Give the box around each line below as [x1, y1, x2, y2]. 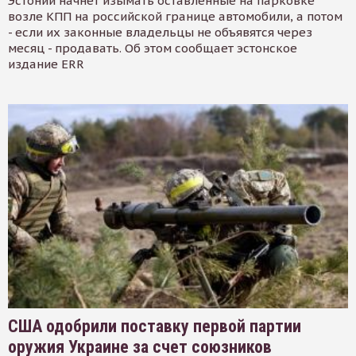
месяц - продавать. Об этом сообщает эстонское [8, 41, 297, 56]
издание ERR [8, 56, 84, 72]
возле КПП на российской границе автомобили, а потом [8, 9, 342, 25]
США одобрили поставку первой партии [8, 316, 301, 337]
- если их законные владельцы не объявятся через [8, 25, 312, 41]
